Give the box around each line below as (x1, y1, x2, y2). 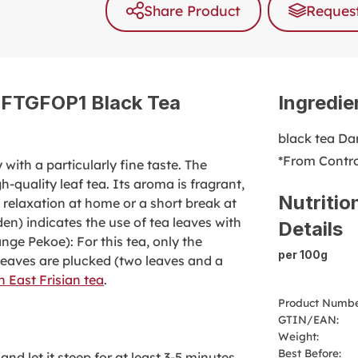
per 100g (278, 249, 328, 262)
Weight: (278, 329, 319, 344)
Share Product (144, 2, 241, 20)
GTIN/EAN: (278, 312, 339, 327)
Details (278, 217, 343, 241)
